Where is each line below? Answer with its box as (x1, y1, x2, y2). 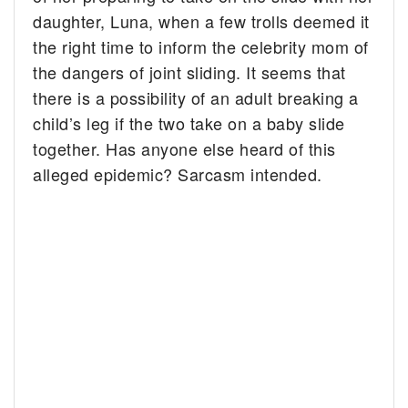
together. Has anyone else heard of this (33, 136, 336, 160)
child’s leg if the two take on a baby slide (33, 110, 345, 135)
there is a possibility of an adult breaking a (33, 85, 359, 109)
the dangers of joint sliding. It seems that (33, 59, 346, 84)
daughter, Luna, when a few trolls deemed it (33, 8, 370, 33)
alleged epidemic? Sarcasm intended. (33, 161, 322, 186)
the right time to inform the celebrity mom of (33, 34, 369, 58)
